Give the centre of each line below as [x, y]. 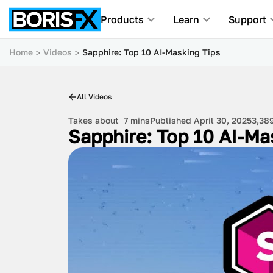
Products [122, 19]
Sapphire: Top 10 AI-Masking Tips [151, 52]
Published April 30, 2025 [201, 120]
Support [247, 19]
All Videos [94, 97]
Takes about [96, 120]
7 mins [137, 120]
